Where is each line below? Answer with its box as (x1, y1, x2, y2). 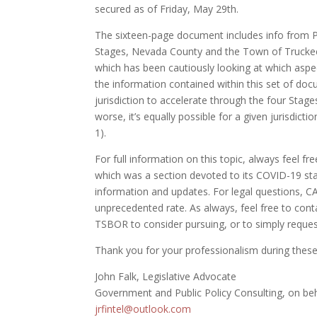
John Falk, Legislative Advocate (95, 270, 237, 283)
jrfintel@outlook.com (95, 302, 192, 316)
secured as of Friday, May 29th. (95, 2, 239, 16)
